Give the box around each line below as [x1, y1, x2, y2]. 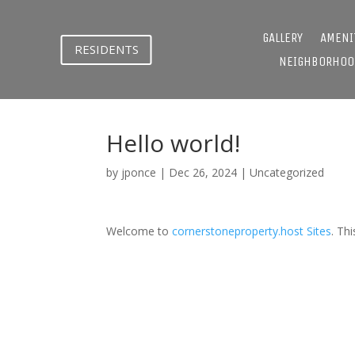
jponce [121, 164, 157, 180]
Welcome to [106, 223, 173, 239]
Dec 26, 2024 [169, 164, 238, 180]
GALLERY [261, 29, 303, 46]
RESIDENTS [74, 41, 139, 57]
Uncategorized [250, 164, 325, 180]
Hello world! [106, 126, 241, 159]
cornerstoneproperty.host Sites [172, 223, 332, 239]
